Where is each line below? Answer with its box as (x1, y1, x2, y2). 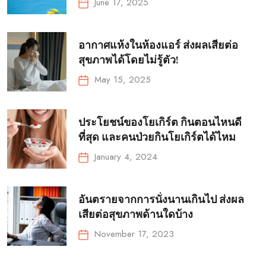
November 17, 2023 (94, 227, 174, 240)
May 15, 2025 (94, 72, 151, 86)
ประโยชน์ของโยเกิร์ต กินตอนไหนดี (78, 115, 242, 129)
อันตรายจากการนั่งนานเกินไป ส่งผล (78, 192, 244, 207)
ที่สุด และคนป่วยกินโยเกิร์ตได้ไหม (78, 130, 238, 144)
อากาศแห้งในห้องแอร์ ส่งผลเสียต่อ (78, 38, 238, 52)
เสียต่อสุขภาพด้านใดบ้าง (78, 207, 195, 221)
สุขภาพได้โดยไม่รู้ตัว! (78, 53, 179, 67)
